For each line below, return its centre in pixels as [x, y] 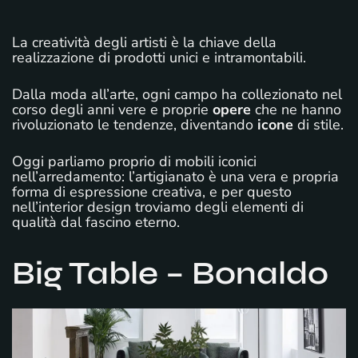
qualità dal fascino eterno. [96, 222]
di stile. [318, 124]
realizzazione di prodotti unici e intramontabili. [159, 57]
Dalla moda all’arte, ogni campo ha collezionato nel [177, 94]
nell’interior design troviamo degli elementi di [158, 207]
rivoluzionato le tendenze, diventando [135, 124]
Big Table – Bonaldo [170, 273]
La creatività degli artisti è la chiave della [144, 42]
